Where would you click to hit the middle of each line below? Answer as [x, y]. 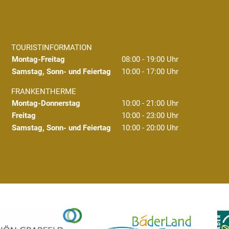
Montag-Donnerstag [46, 103]
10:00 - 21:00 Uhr [150, 103]
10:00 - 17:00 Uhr [150, 72]
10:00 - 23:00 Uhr [150, 116]
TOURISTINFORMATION [52, 48]
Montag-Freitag [38, 59]
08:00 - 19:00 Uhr [150, 59]
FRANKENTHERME [44, 91]
